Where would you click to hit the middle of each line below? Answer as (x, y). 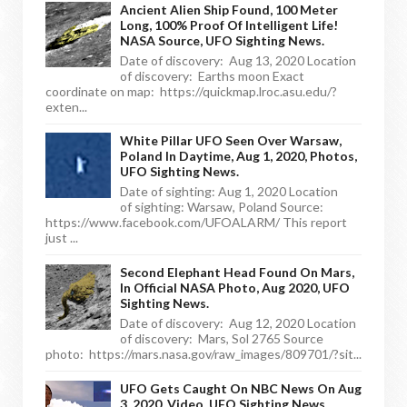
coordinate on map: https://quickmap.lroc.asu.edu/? (191, 91)
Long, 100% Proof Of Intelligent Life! (229, 25)
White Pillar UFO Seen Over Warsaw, (231, 141)
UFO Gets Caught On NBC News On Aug (241, 388)
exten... (66, 106)
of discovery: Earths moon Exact (212, 75)
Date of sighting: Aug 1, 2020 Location (229, 192)
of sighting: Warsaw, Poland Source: (223, 207)
